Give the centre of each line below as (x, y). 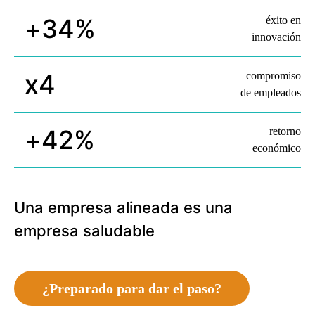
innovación (276, 37)
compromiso (274, 76)
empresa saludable (84, 231)
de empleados (271, 92)
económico (277, 148)
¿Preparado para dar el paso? (132, 288)
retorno (285, 131)
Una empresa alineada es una (123, 207)
